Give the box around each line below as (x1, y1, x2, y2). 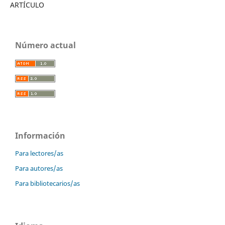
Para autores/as (15, 163, 63, 173)
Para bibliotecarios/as (15, 178, 80, 188)
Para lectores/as (15, 148, 63, 158)
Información (15, 130, 65, 142)
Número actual (15, 40, 76, 51)
